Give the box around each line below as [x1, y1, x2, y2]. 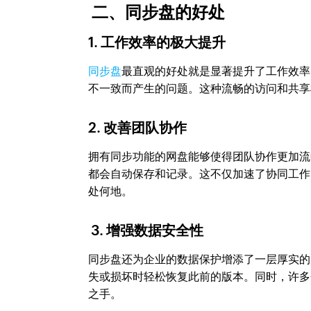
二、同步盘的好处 [88, 3, 226, 22]
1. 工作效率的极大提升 [88, 34, 226, 50]
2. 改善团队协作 [88, 119, 187, 135]
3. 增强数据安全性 [88, 222, 204, 238]
